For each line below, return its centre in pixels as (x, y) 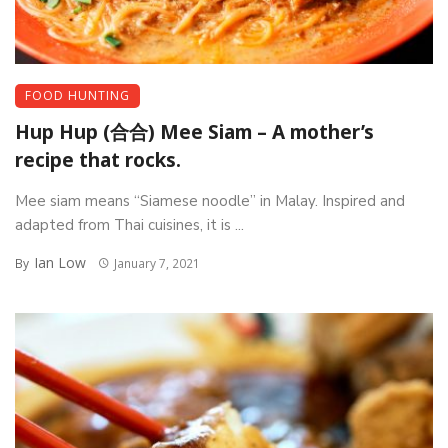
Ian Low (60, 262)
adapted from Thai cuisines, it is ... (129, 224)
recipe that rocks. (98, 159)
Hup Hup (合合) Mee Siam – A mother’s (194, 131)
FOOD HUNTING (77, 95)
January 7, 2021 (156, 263)
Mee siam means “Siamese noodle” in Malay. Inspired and (210, 200)
